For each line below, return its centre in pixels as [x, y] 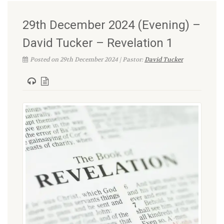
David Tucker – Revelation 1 [98, 43]
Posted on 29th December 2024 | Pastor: [87, 59]
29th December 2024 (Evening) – [111, 25]
